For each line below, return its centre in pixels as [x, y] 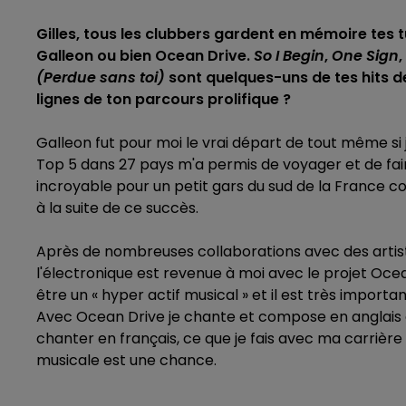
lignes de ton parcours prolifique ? [164, 99]
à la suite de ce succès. [117, 208]
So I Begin [289, 56]
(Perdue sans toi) [101, 77]
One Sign [365, 56]
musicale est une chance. [126, 360]
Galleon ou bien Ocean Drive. [145, 56]
